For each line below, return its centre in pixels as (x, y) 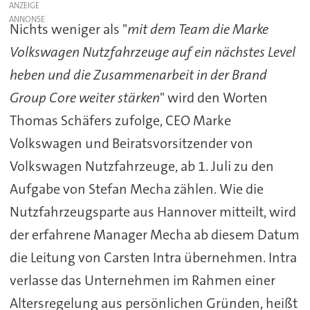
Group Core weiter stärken (84, 97)
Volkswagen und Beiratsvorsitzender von (131, 143)
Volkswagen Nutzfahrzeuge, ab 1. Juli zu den (142, 166)
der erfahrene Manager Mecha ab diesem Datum (154, 234)
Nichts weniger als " (68, 29)
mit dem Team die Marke (198, 29)
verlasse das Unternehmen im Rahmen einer (142, 280)
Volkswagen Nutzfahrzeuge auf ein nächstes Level (152, 52)
